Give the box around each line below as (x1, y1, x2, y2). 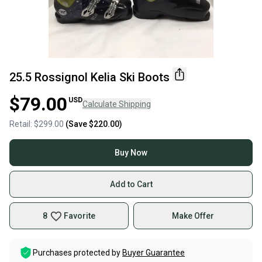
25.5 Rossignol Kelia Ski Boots (9, 70, 170, 84)
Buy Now (115, 148, 147, 157)
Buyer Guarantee (122, 248, 185, 257)
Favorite (64, 211, 95, 220)
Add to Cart (109, 180, 153, 189)
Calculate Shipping (82, 99, 151, 109)
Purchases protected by (33, 248, 120, 257)
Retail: (9, 119, 34, 129)
